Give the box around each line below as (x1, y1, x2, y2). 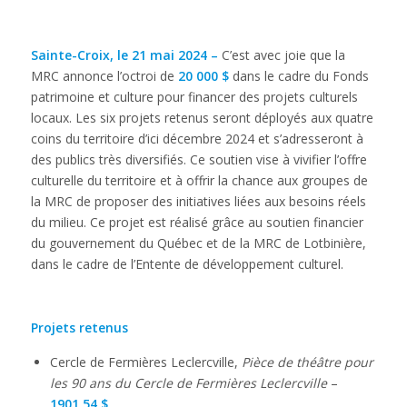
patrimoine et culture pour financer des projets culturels (30, 87, 358, 105)
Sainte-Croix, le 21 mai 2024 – (30, 45, 222, 64)
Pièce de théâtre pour (241, 352, 373, 371)
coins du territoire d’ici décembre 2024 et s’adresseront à (30, 129, 363, 147)
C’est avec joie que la (221, 45, 345, 64)
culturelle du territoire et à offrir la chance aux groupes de (30, 171, 368, 189)
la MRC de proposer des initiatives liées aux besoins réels (30, 192, 366, 210)
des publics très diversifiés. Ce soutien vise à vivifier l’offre (30, 150, 367, 168)
